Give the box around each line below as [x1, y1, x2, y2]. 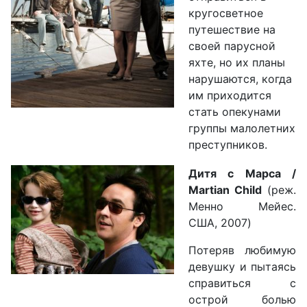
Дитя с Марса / [188, 167, 296, 181]
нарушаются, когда [188, 72, 292, 86]
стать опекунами [188, 105, 281, 119]
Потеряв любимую [188, 243, 296, 258]
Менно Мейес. [188, 199, 296, 214]
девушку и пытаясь [188, 260, 296, 274]
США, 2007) [188, 216, 251, 230]
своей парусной [188, 39, 275, 53]
